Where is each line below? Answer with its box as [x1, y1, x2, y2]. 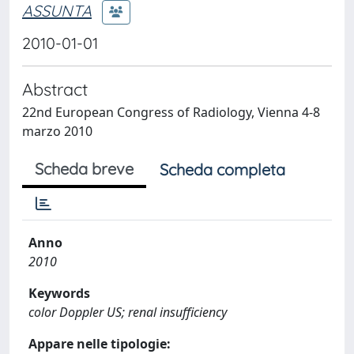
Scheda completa [160, 160, 285, 179]
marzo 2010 [22, 122, 92, 140]
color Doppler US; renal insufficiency [28, 303, 227, 321]
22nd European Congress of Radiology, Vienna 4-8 [22, 104, 320, 121]
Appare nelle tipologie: [28, 335, 171, 352]
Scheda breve [35, 159, 134, 179]
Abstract [22, 78, 88, 100]
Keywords [28, 284, 90, 302]
